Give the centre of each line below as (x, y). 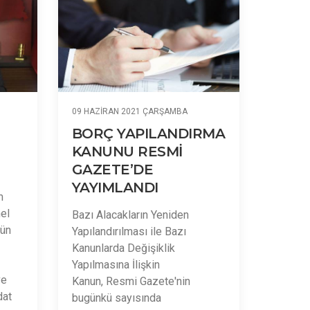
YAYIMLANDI (115, 188)
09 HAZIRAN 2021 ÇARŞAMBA (129, 111)
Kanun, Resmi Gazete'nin (131, 281)
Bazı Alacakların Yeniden (130, 215)
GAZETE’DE (112, 170)
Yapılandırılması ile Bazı (129, 231)
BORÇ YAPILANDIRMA (148, 134)
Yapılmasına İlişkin (116, 265)
